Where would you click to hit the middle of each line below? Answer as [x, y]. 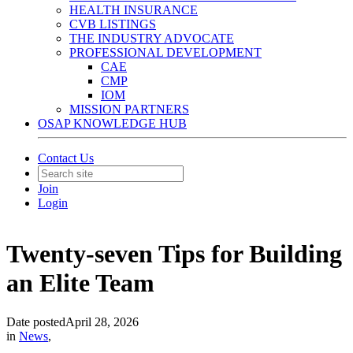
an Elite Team [80, 283]
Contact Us [66, 158]
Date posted [36, 321]
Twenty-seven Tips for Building [174, 254]
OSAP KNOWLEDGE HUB [112, 123]
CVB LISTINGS [113, 24]
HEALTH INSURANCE [134, 10]
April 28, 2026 [102, 321]
